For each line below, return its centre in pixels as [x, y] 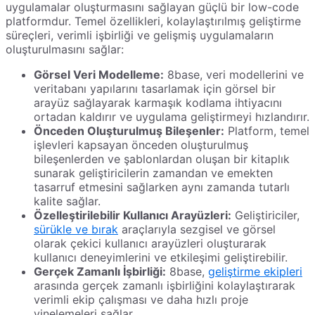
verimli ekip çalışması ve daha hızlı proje [141, 299]
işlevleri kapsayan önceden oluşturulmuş [141, 144]
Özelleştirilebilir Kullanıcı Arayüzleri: [133, 215]
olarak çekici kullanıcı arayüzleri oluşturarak [150, 243]
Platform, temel [267, 130]
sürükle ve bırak [76, 229]
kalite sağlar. [67, 201]
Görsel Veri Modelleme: [99, 74]
